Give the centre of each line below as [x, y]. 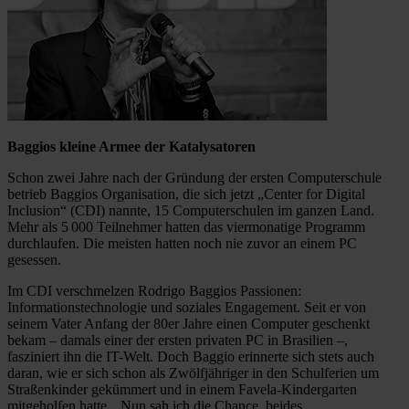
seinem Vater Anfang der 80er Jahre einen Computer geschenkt [189, 323]
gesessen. [34, 259]
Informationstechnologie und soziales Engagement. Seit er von [187, 307]
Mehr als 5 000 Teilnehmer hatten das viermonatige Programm [186, 226]
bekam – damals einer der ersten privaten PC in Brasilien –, [178, 340]
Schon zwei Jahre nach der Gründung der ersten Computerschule [194, 177]
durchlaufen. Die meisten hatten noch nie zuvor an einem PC [182, 243]
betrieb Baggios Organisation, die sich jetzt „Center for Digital [186, 194]
